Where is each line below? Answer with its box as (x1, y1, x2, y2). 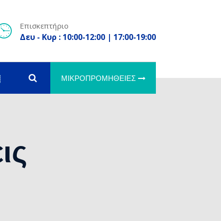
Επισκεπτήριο (20, 21, 69, 31)
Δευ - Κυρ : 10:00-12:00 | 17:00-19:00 (20, 32, 156, 42)
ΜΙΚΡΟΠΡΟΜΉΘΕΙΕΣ (61, 73, 136, 83)
